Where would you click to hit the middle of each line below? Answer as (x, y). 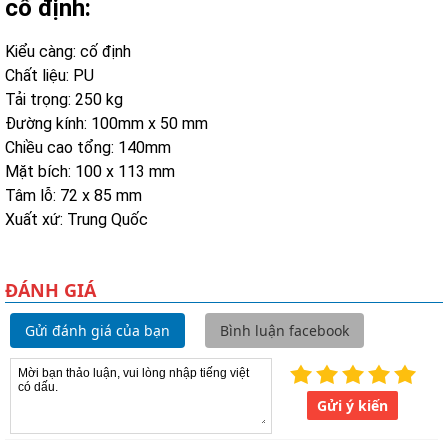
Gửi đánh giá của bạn (97, 331)
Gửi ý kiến (353, 406)
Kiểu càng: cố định (68, 52)
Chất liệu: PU (49, 76)
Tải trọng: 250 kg (64, 100)
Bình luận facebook (284, 331)
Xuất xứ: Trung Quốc (76, 220)
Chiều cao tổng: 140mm (88, 148)
